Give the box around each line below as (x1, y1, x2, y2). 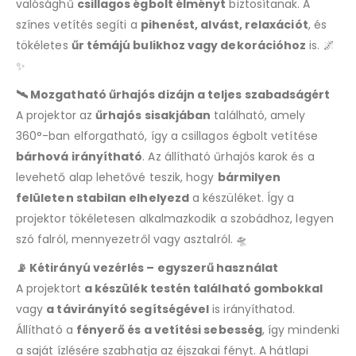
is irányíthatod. (209, 300, 296, 317)
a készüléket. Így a (188, 189, 295, 206)
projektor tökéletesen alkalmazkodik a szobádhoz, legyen (16, 210, 334, 226)
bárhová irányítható (16, 148, 143, 164)
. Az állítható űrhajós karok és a (142, 148, 315, 164)
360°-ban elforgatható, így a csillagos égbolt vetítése (16, 127, 318, 144)
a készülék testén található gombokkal (83, 280, 323, 296)
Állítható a (16, 321, 76, 338)
